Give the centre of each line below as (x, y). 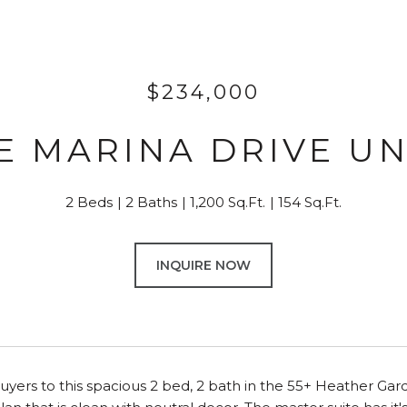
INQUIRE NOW (203, 265)
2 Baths (151, 202)
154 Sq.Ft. (310, 202)
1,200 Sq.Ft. (228, 202)
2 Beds (89, 202)
